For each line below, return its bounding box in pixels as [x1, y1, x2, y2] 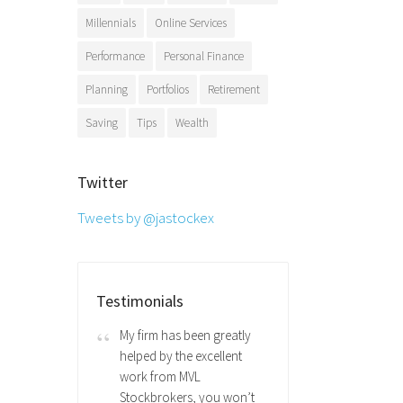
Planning [85, 81, 128, 97]
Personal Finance [164, 48, 244, 64]
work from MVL [119, 367, 201, 385]
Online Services [155, 14, 227, 31]
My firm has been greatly [119, 326, 251, 344]
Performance [85, 48, 145, 64]
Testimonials [96, 290, 184, 311]
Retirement [208, 81, 260, 97]
